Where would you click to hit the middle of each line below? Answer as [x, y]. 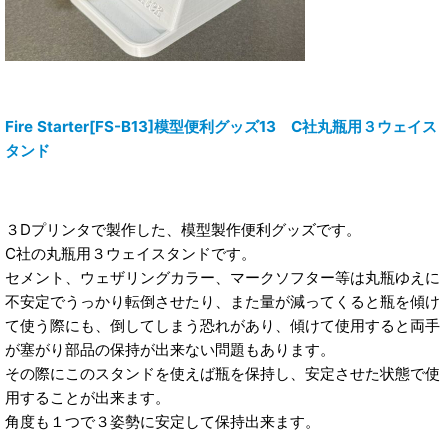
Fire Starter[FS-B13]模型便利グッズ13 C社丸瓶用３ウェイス [221, 127]
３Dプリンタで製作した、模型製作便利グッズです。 [183, 229]
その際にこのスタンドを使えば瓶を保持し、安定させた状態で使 [222, 373]
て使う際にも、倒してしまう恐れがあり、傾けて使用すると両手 [222, 325]
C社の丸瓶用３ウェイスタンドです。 [130, 253]
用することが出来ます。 [87, 397]
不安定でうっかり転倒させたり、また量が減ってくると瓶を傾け [222, 301]
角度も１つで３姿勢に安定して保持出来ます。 [162, 421]
